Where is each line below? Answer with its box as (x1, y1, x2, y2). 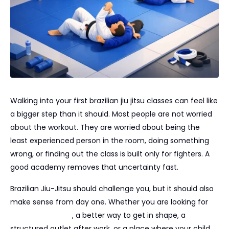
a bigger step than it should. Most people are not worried (10, 109, 212, 119)
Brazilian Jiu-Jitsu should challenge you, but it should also (10, 184, 214, 194)
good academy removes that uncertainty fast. (10, 162, 178, 172)
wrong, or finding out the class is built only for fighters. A (10, 149, 210, 159)
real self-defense (10, 210, 72, 220)
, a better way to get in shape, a (72, 210, 186, 220)
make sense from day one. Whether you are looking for (10, 197, 208, 207)
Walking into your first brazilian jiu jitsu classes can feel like (10, 96, 218, 106)
